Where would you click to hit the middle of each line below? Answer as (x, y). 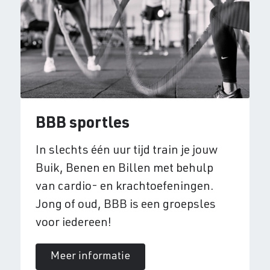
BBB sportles (82, 124)
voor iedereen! (73, 224)
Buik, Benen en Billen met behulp (124, 170)
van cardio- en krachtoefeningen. (124, 188)
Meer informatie (90, 257)
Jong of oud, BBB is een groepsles (125, 206)
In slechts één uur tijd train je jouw (126, 152)
